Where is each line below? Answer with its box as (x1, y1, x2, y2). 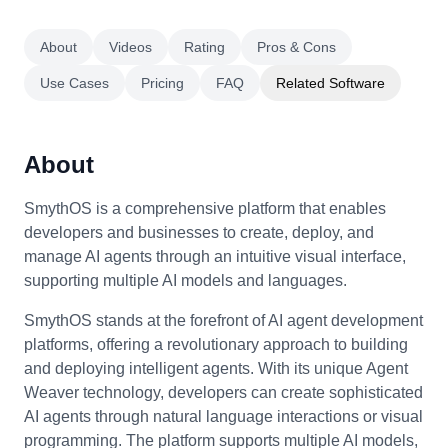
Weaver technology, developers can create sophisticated (24, 384, 423, 401)
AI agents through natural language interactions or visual (24, 408, 423, 425)
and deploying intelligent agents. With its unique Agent (24, 360, 408, 377)
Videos (109, 39, 152, 55)
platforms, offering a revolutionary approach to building (24, 336, 408, 353)
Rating (184, 39, 225, 55)
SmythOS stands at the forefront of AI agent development (24, 312, 423, 329)
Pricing (141, 75, 184, 91)
